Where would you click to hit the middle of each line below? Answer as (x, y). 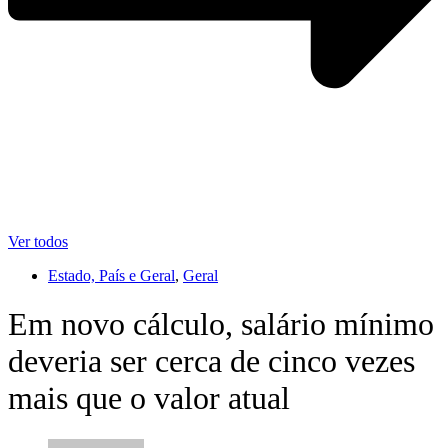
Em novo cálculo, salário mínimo (221, 324)
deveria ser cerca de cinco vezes (211, 361)
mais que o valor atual (149, 398)
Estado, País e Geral (111, 275)
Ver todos (38, 241)
